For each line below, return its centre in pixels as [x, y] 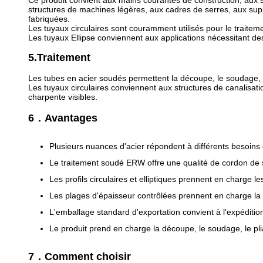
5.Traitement [59, 58]
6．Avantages [63, 118]
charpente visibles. [63, 97]
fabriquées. [49, 19]
